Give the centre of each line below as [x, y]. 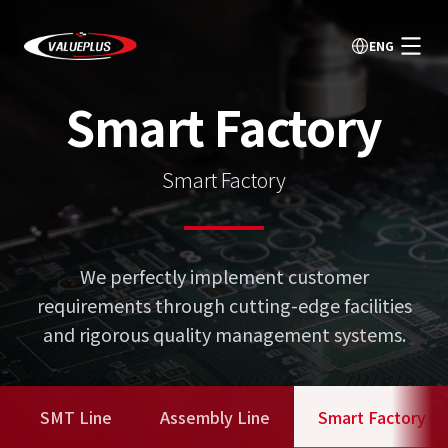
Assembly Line [215, 416]
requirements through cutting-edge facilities [224, 304]
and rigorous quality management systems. [224, 333]
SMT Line [76, 416]
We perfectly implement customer [224, 275]
